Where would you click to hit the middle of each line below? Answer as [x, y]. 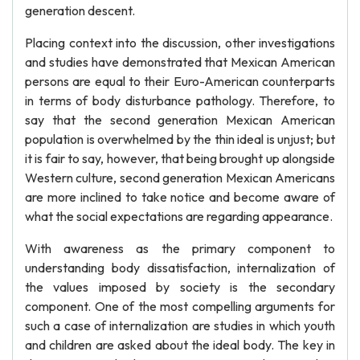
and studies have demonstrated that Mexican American [180, 62]
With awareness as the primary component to [180, 248]
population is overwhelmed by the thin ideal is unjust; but [180, 139]
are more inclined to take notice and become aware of [180, 197]
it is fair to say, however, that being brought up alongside [180, 158]
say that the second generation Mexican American [180, 120]
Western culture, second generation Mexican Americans [180, 178]
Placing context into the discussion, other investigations [180, 43]
